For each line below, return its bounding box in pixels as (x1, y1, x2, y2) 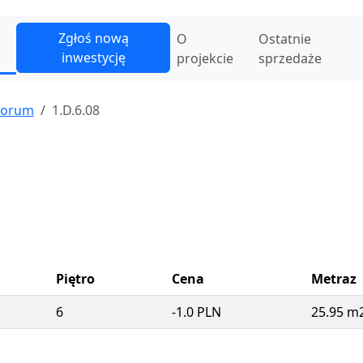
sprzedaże (258, 49, 322, 67)
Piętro (56, 270, 95, 288)
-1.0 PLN (172, 303, 221, 321)
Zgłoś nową (58, 29, 129, 47)
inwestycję (61, 49, 126, 66)
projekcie (177, 49, 234, 67)
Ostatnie (258, 30, 311, 48)
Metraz (311, 270, 357, 288)
